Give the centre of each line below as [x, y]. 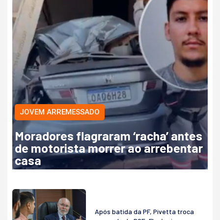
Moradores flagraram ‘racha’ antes [109, 136]
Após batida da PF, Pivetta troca [144, 211]
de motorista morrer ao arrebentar [109, 148]
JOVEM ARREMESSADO [60, 112]
